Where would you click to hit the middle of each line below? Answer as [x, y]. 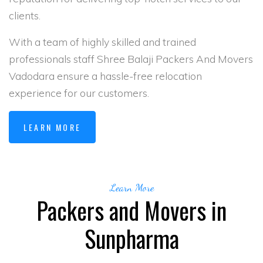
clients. [25, 16]
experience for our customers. [79, 93]
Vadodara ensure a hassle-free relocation [105, 76]
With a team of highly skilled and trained [102, 42]
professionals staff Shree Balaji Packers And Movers [131, 59]
